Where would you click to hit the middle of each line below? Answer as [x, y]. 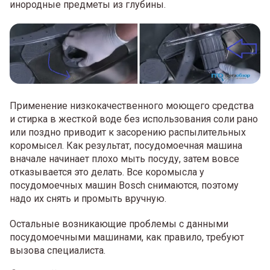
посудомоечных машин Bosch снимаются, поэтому [124, 186]
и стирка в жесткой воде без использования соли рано [134, 119]
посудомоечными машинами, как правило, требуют [127, 237]
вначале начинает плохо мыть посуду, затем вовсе [124, 159]
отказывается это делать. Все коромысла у [107, 172]
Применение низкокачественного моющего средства [132, 106]
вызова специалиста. [58, 251]
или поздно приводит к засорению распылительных [128, 133]
